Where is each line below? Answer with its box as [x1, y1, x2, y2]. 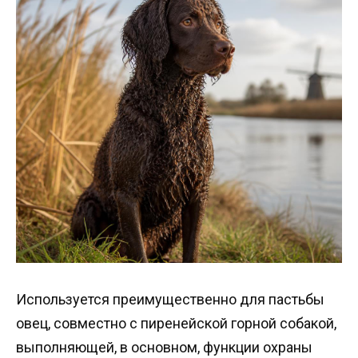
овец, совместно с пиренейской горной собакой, [16, 314, 336, 332]
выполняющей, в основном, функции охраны [16, 338, 312, 356]
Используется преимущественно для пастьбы [16, 290, 324, 308]
